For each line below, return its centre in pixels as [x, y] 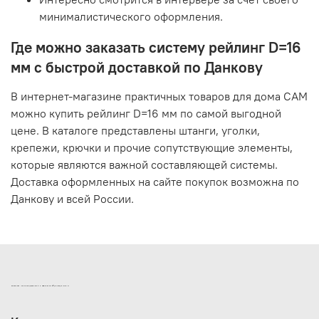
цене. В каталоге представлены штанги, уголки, [135, 130]
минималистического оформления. [131, 16]
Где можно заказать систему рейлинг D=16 [156, 47]
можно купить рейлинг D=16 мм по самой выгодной [146, 113]
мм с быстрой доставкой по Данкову [137, 67]
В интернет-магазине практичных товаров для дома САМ [159, 96]
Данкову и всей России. [72, 198]
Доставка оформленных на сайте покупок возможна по [155, 181]
